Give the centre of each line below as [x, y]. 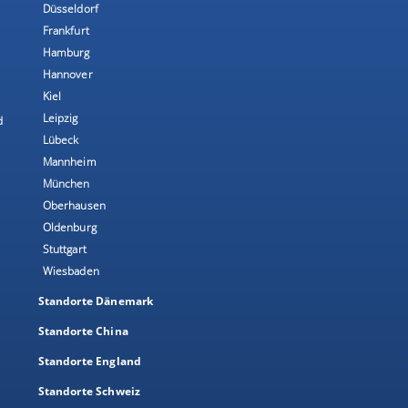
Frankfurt [66, 30]
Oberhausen [74, 205]
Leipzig [60, 117]
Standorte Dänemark [96, 301]
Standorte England [90, 361]
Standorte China [83, 331]
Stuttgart [64, 249]
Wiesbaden [71, 270]
